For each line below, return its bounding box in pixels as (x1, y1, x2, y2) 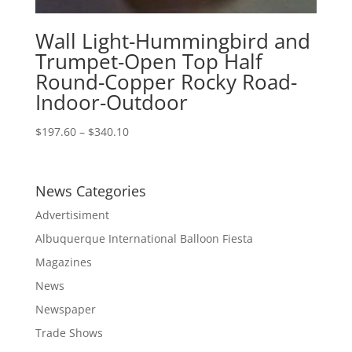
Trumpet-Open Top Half (35, 46, 262, 75)
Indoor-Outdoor (35, 87, 188, 116)
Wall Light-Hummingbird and (35, 26, 310, 55)
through (127, 177, 170, 192)
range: (127, 141, 162, 156)
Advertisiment (35, 207, 109, 223)
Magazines (35, 255, 92, 270)
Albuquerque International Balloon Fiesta (35, 231, 253, 247)
